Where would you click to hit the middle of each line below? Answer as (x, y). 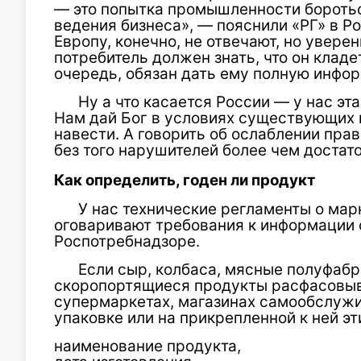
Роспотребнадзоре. (127, 241)
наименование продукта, (147, 346)
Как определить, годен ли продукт (185, 180)
